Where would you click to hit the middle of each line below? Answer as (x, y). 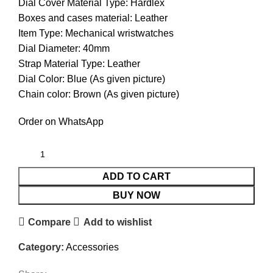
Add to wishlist (117, 222)
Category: (41, 247)
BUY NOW (136, 196)
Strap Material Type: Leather (79, 64)
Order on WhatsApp (61, 122)
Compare (50, 222)
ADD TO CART (136, 177)
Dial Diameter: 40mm (64, 49)
